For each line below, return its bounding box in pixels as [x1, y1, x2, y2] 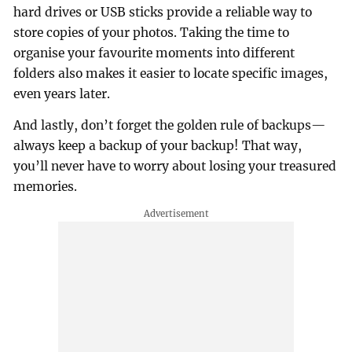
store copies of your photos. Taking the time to [13, 25, 290, 41]
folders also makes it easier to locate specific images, [13, 66, 328, 82]
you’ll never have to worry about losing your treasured [13, 158, 337, 174]
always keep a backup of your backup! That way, [13, 137, 302, 153]
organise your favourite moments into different [13, 46, 295, 61]
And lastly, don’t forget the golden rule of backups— [13, 117, 326, 133]
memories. [13, 178, 78, 194]
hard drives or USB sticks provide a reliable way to [13, 5, 313, 20]
